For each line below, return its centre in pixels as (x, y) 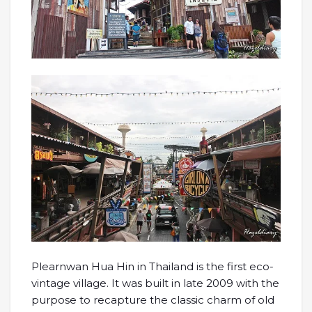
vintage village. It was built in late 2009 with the (155, 283)
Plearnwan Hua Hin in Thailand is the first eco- (153, 266)
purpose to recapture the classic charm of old (153, 299)
